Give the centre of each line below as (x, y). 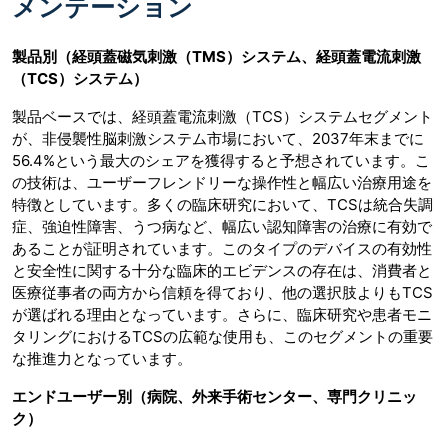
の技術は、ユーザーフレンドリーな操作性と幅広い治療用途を (222, 182)
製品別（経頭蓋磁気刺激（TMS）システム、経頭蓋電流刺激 (216, 56)
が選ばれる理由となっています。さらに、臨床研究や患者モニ (222, 314)
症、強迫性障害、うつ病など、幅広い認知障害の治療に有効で (222, 226)
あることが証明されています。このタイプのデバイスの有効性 (222, 248)
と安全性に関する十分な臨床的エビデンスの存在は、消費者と (222, 270)
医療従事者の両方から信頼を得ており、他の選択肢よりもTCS (222, 292)
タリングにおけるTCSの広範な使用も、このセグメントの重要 (222, 336)
